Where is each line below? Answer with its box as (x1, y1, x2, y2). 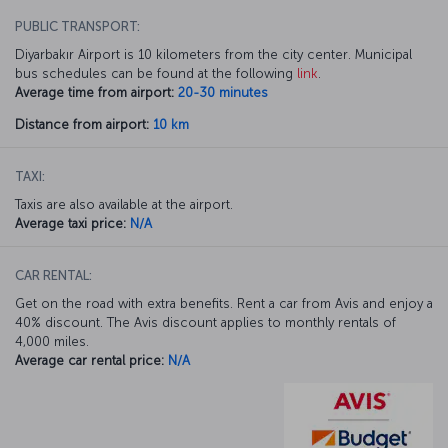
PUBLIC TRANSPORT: (15, 18, 140, 34)
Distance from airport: (15, 116, 149, 132)
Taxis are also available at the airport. (15, 196, 233, 212)
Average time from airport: (15, 84, 174, 100)
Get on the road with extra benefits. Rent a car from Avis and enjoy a (15, 295, 433, 311)
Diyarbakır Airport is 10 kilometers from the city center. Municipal (15, 46, 412, 62)
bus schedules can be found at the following (15, 65, 297, 81)
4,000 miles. (15, 333, 89, 349)
